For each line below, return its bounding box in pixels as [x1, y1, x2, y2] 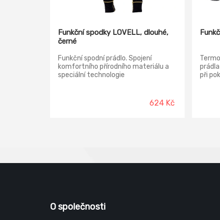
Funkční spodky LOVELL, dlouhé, [58, 28, 168, 37]
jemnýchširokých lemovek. [58, 79, 142, 87]
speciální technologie [58, 71, 125, 79]
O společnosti [50, 201, 106, 212]
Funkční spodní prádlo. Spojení [58, 54, 152, 62]
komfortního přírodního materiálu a [58, 62, 169, 71]
